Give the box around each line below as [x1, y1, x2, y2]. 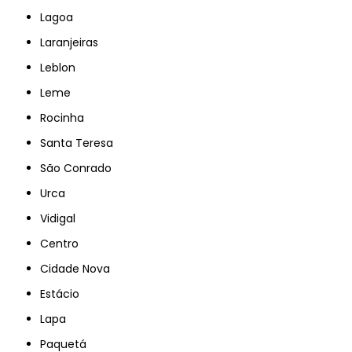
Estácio [46, 285, 80, 302]
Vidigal [47, 210, 76, 226]
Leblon [45, 59, 76, 75]
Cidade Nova [49, 260, 111, 277]
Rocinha [46, 109, 85, 126]
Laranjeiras [45, 34, 99, 50]
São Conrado [46, 159, 112, 176]
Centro [49, 235, 79, 251]
